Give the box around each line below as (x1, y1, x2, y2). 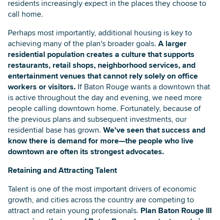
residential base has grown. (8, 124, 103, 136)
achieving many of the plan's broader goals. (8, 37, 158, 49)
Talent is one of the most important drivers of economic (8, 183, 196, 194)
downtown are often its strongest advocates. (8, 145, 164, 157)
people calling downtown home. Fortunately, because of (8, 102, 201, 114)
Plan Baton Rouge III (140, 204, 212, 216)
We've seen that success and (103, 124, 205, 136)
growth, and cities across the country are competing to (8, 193, 194, 205)
